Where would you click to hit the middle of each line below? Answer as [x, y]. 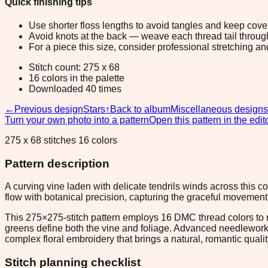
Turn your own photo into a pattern [77, 120]
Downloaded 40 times [75, 89]
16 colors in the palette [77, 78]
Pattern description [57, 163]
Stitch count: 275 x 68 [74, 67]
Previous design [49, 109]
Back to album [140, 109]
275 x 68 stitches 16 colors [61, 140]
